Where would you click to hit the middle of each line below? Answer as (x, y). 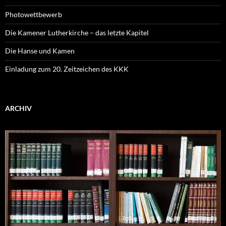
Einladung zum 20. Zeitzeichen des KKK (67, 69)
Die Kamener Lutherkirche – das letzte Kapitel (77, 33)
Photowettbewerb (34, 15)
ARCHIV (18, 108)
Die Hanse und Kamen (40, 51)
